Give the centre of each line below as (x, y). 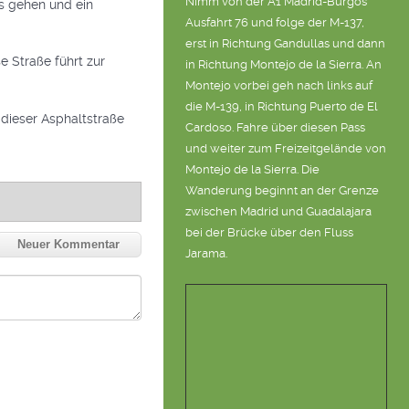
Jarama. (207, 254)
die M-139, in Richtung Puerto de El (282, 107)
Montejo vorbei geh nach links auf (279, 86)
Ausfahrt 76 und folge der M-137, (275, 23)
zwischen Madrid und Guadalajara (279, 212)
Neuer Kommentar (69, 245)
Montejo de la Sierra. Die (253, 170)
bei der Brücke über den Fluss (270, 233)
